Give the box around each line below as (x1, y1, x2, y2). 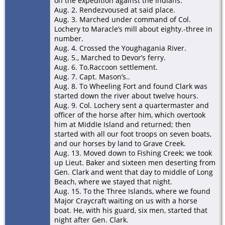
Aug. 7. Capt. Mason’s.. (54, 71, 130, 81)
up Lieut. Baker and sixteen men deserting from (54, 157, 215, 167)
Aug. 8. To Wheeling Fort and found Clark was (54, 81, 207, 91)
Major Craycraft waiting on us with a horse (54, 195, 197, 205)
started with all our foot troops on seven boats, (54, 129, 211, 139)
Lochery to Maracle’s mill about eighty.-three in (54, 24, 212, 34)
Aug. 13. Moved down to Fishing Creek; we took (54, 148, 212, 158)
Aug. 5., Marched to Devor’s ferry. (54, 52, 166, 62)
